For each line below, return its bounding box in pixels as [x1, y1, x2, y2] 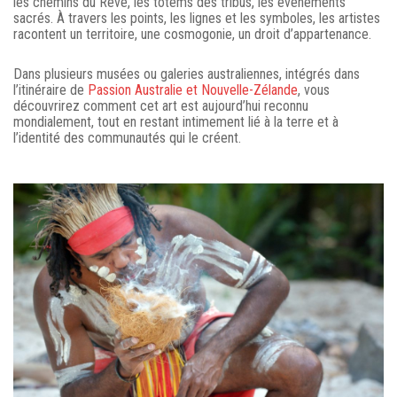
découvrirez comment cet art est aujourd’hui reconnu [13, 97, 308, 114]
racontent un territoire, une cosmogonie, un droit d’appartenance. [13, 25, 371, 43]
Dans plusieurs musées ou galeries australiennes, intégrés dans [13, 65, 360, 82]
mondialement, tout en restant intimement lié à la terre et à [13, 113, 339, 130]
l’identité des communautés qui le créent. [13, 128, 241, 146]
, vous [298, 81, 330, 98]
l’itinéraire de [13, 81, 88, 98]
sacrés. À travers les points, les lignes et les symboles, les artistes [13, 9, 380, 27]
